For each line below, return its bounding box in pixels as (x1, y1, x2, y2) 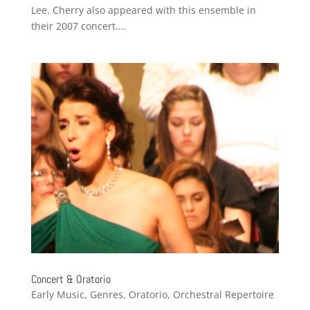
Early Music (30, 288, 84, 302)
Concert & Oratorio (30, 272, 111, 287)
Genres (89, 288, 123, 302)
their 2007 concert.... (30, 19, 127, 33)
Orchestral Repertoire (172, 288, 274, 302)
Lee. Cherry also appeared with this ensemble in (30, 3, 256, 17)
